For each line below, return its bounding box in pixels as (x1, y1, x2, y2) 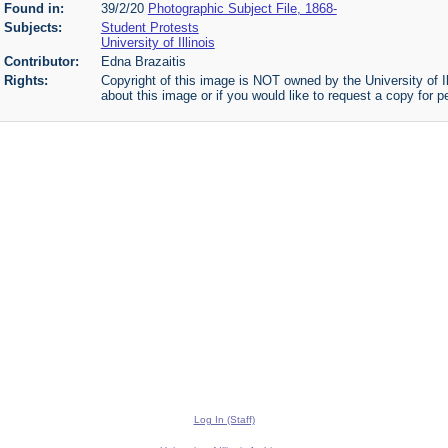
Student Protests (100, 19, 199, 35)
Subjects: (3, 19, 62, 35)
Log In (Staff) (193, 414, 255, 425)
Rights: (3, 72, 48, 88)
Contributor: (3, 53, 79, 69)
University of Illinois (100, 34, 215, 50)
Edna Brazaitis (100, 53, 186, 69)
